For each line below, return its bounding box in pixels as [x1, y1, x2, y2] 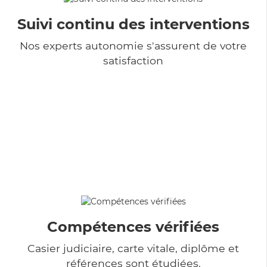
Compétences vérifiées [47, 218, 219, 235]
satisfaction [103, 54, 163, 67]
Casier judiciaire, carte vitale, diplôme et [27, 241, 239, 254]
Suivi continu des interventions [17, 15, 250, 33]
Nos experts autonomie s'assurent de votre [20, 39, 247, 52]
